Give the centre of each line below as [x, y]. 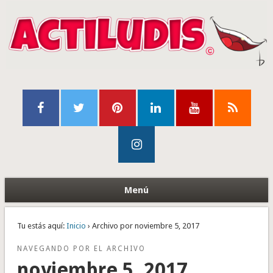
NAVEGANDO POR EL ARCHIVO [81, 249]
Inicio [76, 226]
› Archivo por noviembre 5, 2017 [142, 226]
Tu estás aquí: [41, 226]
